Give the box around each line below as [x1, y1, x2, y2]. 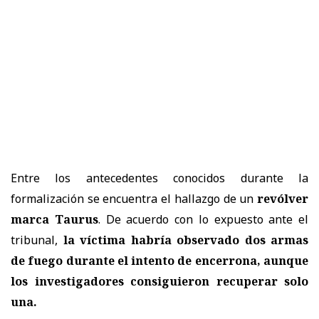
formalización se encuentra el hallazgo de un [11, 190, 257, 206]
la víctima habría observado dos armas [63, 231, 308, 248]
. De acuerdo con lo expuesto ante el [98, 211, 308, 227]
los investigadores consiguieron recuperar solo [11, 273, 308, 289]
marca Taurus [11, 211, 98, 227]
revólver [257, 190, 308, 206]
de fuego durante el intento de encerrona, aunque [11, 252, 308, 268]
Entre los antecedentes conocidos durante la [11, 169, 308, 186]
